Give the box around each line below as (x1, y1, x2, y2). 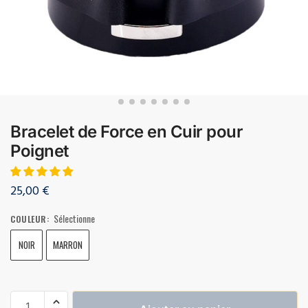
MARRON (53, 237, 82, 252)
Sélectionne (53, 210, 95, 225)
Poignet (10, 140, 69, 161)
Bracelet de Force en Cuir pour (10, 121, 243, 142)
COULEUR (10, 212, 47, 225)
